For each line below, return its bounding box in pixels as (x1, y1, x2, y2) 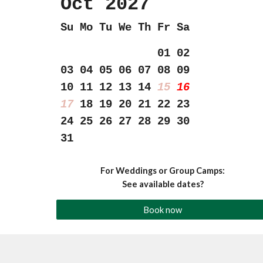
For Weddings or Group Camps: (100, 166, 225, 176)
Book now (143, 204, 183, 215)
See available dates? (122, 179, 204, 189)
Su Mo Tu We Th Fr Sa (60, 21, 190, 34)
